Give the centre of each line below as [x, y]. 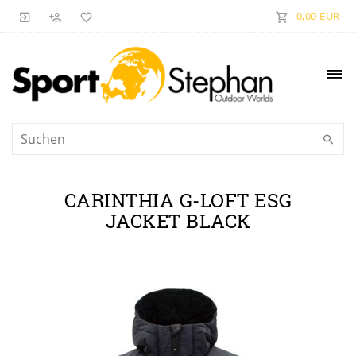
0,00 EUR [318, 16]
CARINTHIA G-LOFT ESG [178, 199]
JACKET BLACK [178, 220]
